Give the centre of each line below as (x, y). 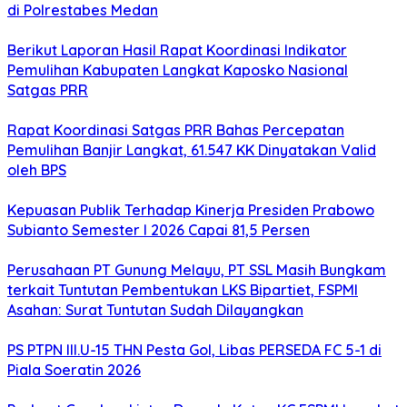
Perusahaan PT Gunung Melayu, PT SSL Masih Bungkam (197, 270)
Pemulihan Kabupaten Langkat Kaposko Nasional (178, 70)
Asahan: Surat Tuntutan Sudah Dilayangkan (155, 310)
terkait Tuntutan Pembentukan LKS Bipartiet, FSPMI (183, 290)
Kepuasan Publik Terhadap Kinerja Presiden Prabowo (191, 210)
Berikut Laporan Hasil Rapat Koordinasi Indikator (177, 50)
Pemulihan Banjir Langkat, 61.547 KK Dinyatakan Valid (192, 150)
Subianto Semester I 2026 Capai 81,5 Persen (159, 230)
